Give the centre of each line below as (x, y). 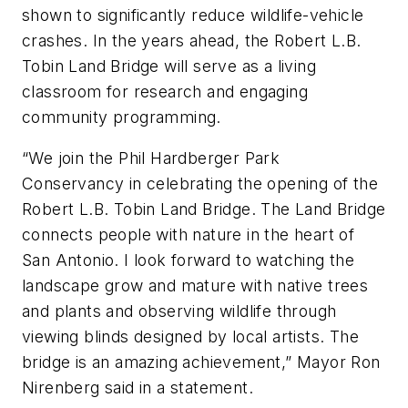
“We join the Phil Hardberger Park (151, 158)
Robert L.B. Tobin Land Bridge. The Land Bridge (204, 209)
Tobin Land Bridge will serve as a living (169, 66)
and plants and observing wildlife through (179, 311)
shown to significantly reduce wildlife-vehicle (193, 15)
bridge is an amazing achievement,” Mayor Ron (201, 362)
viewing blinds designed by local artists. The (190, 337)
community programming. (122, 117)
